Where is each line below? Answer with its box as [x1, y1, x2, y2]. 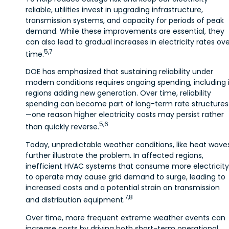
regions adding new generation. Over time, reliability [26, 88, 211, 99]
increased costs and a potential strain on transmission [26, 182, 220, 193]
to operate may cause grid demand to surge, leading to [26, 171, 225, 182]
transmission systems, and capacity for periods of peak [26, 15, 224, 26]
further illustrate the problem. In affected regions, [26, 150, 203, 161]
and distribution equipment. [26, 194, 125, 205]
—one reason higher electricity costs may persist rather [26, 109, 224, 120]
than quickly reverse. [26, 121, 99, 132]
